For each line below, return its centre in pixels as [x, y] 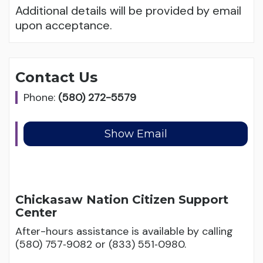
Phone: [41, 97]
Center [36, 213]
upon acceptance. [64, 25]
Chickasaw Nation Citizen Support [122, 200]
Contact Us [56, 77]
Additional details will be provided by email [128, 11]
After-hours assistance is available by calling [124, 231]
